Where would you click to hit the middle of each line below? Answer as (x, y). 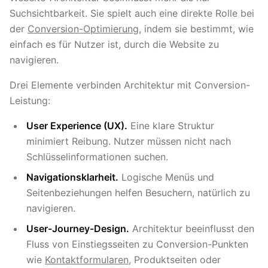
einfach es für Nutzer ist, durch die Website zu (114, 44)
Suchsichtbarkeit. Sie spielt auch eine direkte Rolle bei (132, 13)
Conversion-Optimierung (83, 29)
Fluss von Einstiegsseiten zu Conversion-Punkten (137, 244)
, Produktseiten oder (175, 260)
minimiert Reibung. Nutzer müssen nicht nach (129, 141)
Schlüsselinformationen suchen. (97, 157)
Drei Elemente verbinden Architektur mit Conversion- (130, 85)
